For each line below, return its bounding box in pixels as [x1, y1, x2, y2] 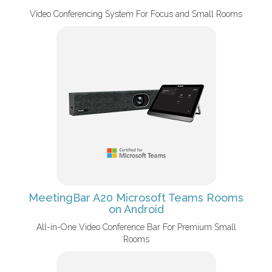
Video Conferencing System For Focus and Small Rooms [30, 9, 242, 19]
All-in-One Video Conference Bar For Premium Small [36, 222, 236, 232]
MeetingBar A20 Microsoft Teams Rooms [29, 191, 243, 204]
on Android [108, 203, 164, 216]
